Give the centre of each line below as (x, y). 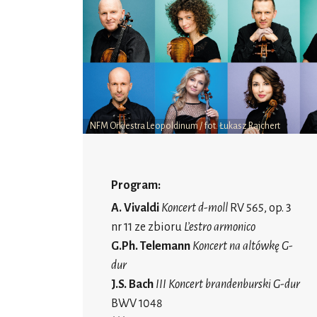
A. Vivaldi (136, 208)
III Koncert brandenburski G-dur (228, 285)
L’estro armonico (219, 227)
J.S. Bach (132, 285)
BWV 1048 (137, 304)
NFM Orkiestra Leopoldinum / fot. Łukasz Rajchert (185, 126)
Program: (136, 186)
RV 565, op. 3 (260, 208)
